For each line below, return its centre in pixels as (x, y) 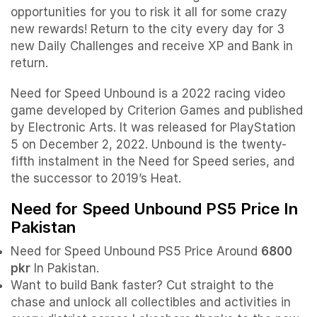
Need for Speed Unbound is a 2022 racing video (148, 93)
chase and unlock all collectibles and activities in (151, 302)
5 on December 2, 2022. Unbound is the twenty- (149, 144)
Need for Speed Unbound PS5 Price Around (136, 252)
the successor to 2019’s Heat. (96, 178)
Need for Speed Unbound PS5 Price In (154, 209)
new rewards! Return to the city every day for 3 (148, 29)
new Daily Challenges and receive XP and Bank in (152, 46)
